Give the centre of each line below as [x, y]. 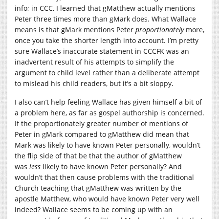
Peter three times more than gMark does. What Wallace [105, 19]
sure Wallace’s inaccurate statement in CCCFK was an [102, 51]
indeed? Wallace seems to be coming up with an [94, 209]
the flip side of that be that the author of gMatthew [98, 155]
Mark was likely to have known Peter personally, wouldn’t [108, 145]
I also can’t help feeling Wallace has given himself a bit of [108, 102]
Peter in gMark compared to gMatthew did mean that [102, 134]
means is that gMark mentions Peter [75, 29]
